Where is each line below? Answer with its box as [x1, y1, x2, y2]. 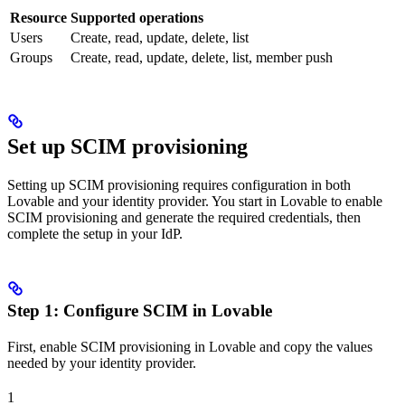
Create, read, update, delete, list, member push [71, 49, 333, 65]
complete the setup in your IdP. [7, 226, 183, 242]
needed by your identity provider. [7, 355, 196, 372]
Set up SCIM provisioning [7, 135, 248, 159]
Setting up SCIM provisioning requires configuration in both [7, 177, 351, 193]
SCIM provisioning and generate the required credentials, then [7, 210, 361, 226]
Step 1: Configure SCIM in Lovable [7, 301, 272, 321]
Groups [10, 49, 52, 65]
